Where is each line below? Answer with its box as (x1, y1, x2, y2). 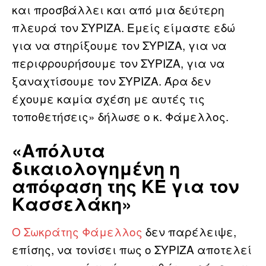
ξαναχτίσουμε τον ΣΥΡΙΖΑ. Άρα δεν (12, 72, 211, 88)
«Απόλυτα (12, 137, 105, 163)
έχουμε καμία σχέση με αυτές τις (12, 90, 205, 106)
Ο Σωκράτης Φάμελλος (12, 223, 145, 239)
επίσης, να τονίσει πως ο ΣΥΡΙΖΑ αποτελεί (12, 240, 252, 257)
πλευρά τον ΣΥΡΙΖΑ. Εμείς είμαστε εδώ (12, 18, 235, 35)
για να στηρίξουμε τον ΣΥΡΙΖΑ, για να (12, 36, 227, 53)
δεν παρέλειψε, (145, 223, 236, 239)
